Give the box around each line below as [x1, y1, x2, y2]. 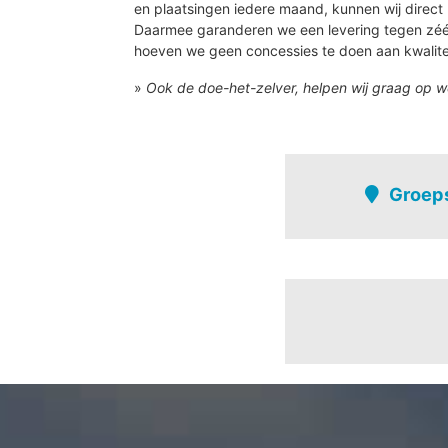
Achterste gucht [324, 366, 430, 384]
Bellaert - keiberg [324, 388, 438, 406]
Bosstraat [324, 410, 387, 428]
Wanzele [324, 263, 380, 281]
